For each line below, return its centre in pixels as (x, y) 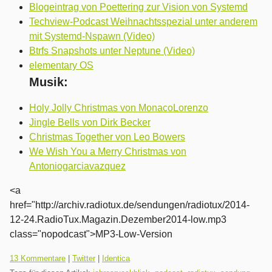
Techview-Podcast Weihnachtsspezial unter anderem (143, 22)
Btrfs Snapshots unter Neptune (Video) (112, 51)
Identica (116, 259)
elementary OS (61, 66)
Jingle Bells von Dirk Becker (90, 123)
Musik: (49, 82)
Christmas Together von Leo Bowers (107, 137)
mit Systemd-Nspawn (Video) (92, 36)
